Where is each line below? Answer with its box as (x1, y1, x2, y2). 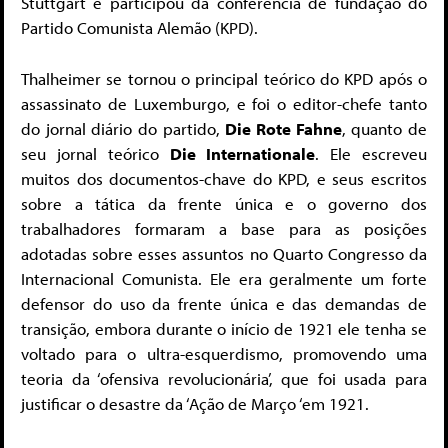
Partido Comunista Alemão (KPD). (21, 17, 258, 39)
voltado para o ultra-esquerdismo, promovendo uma (21, 342, 427, 364)
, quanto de (341, 117, 428, 139)
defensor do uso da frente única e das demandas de (21, 292, 427, 314)
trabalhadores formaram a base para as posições (21, 217, 427, 239)
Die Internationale (170, 142, 315, 164)
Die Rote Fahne (225, 117, 342, 139)
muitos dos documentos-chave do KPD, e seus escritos (21, 167, 427, 189)
